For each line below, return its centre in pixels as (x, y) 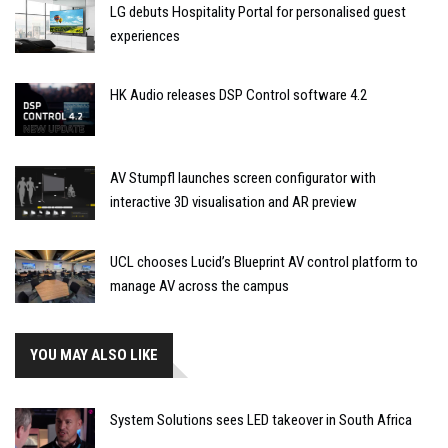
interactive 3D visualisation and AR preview (233, 202)
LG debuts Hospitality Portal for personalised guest (258, 11)
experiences (145, 35)
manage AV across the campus (199, 285)
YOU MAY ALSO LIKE (94, 355)
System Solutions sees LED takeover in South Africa (261, 420)
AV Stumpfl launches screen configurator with (243, 178)
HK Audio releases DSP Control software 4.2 (238, 94)
